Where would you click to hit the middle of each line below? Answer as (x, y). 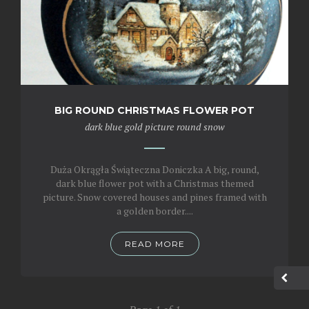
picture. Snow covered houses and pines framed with (154, 197)
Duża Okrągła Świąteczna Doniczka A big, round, (154, 169)
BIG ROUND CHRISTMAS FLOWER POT (154, 110)
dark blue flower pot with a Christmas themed (154, 183)
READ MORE (154, 244)
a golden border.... (154, 211)
